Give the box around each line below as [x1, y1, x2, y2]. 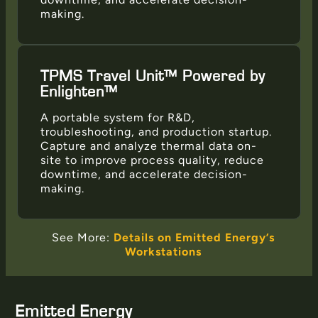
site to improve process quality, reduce [40, 153, 264, 167]
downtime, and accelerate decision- [40, 167, 248, 181]
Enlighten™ [40, 83, 118, 99]
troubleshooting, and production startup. [40, 124, 272, 138]
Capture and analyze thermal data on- [40, 138, 257, 153]
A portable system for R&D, [40, 110, 195, 124]
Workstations [125, 244, 202, 258]
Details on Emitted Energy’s [114, 230, 275, 244]
